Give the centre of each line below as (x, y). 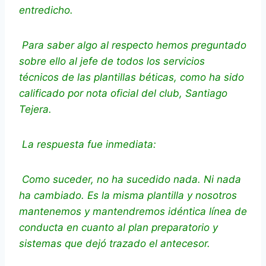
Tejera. (35, 110)
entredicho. (46, 10)
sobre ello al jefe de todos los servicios (112, 61)
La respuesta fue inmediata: (89, 145)
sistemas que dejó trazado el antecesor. (115, 244)
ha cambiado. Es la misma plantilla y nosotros (128, 196)
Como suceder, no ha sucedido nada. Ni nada (132, 180)
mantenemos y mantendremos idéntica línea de (133, 212)
